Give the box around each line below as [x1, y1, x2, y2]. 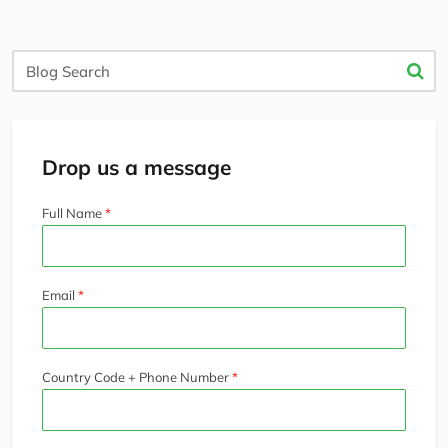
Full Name [42, 205, 102, 222]
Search [11, 75, 63, 96]
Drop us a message [42, 154, 231, 181]
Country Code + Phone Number [42, 369, 229, 386]
